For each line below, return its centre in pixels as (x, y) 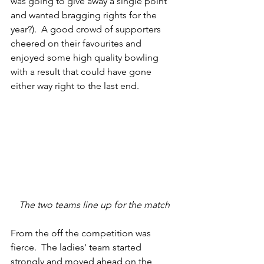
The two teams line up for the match (94, 205)
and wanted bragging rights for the (85, 15)
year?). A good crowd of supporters (87, 29)
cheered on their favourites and (77, 43)
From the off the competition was (82, 233)
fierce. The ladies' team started (77, 247)
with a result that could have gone (82, 72)
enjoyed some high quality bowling (86, 57)
